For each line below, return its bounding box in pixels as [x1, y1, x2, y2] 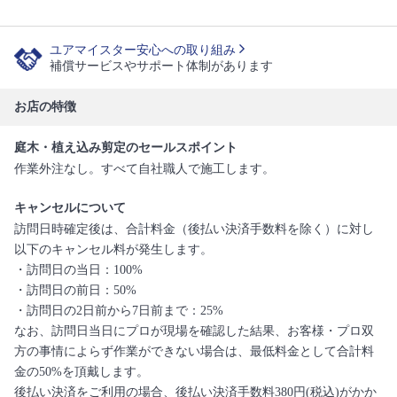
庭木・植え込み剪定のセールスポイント [14, 141, 237, 154]
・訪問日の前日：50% [14, 284, 136, 297]
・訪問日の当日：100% [14, 263, 143, 276]
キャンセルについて [14, 201, 126, 214]
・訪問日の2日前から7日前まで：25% [14, 304, 223, 317]
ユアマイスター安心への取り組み [50, 43, 239, 57]
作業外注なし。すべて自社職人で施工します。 [14, 162, 275, 175]
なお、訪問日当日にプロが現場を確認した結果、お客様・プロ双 [14, 324, 374, 338]
